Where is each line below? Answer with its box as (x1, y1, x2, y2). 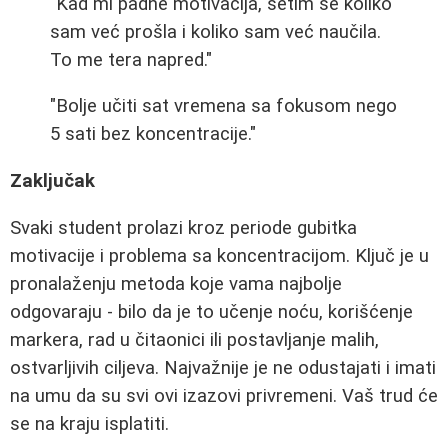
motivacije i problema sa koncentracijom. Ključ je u (10, 244, 429, 267)
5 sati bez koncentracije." (50, 123, 256, 146)
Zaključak (10, 169, 95, 192)
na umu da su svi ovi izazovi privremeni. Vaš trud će (10, 384, 438, 407)
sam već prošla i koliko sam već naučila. (50, 20, 381, 43)
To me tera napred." (50, 48, 212, 71)
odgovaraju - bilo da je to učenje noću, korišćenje (10, 300, 413, 323)
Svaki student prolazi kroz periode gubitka (10, 216, 357, 239)
